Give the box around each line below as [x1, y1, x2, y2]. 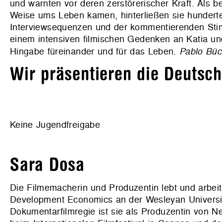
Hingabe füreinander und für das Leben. [10, 45, 180, 58]
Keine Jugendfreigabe [10, 118, 100, 131]
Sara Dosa [10, 155, 85, 175]
